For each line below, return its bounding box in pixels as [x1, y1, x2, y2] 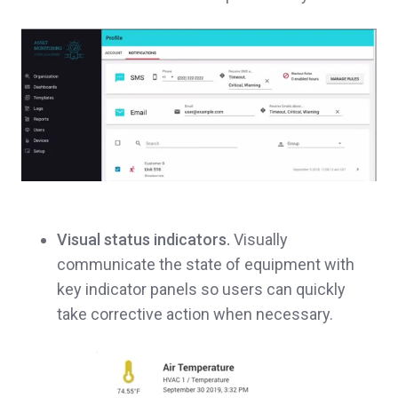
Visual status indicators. [57, 230, 234, 250]
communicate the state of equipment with [57, 255, 354, 275]
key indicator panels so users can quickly [57, 280, 346, 299]
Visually [234, 230, 288, 250]
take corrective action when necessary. [57, 305, 337, 324]
